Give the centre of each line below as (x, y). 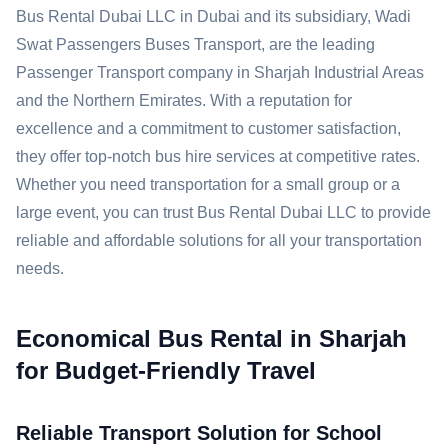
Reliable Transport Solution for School (199, 433)
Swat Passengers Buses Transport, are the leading (195, 44)
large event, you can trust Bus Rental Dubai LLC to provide (223, 212)
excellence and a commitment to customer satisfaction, (208, 128)
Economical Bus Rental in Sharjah (211, 338)
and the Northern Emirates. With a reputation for (184, 100)
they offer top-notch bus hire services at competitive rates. (218, 156)
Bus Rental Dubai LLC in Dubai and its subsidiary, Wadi (213, 16)
